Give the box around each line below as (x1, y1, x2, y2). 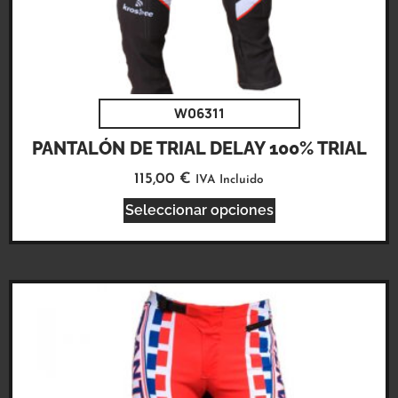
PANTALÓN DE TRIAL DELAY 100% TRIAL (31, 138, 367, 160)
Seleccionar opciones (124, 201, 274, 219)
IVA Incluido (195, 174, 264, 187)
